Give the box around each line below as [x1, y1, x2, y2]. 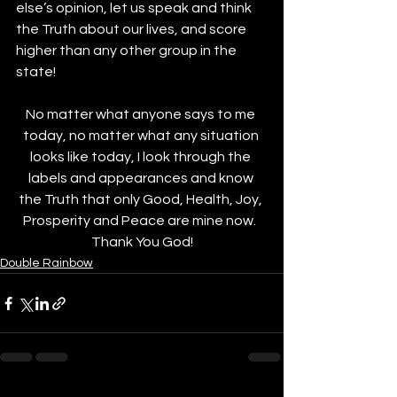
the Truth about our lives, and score [16, 22, 249, 36]
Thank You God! [90, 235, 193, 249]
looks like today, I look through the [30, 150, 253, 164]
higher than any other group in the [16, 43, 239, 58]
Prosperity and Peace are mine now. [22, 214, 261, 228]
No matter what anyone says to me [26, 107, 258, 121]
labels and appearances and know [27, 171, 256, 185]
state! [16, 65, 56, 79]
